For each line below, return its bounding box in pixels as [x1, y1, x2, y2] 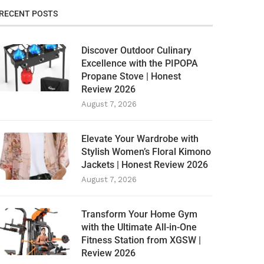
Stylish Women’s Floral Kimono [81, 146, 212, 158]
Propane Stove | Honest [81, 71, 181, 82]
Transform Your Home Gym [81, 209, 198, 220]
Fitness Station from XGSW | [81, 235, 202, 246]
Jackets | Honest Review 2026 [81, 159, 209, 171]
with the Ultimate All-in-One [81, 222, 197, 233]
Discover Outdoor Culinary [81, 45, 192, 57]
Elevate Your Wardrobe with [81, 133, 199, 145]
